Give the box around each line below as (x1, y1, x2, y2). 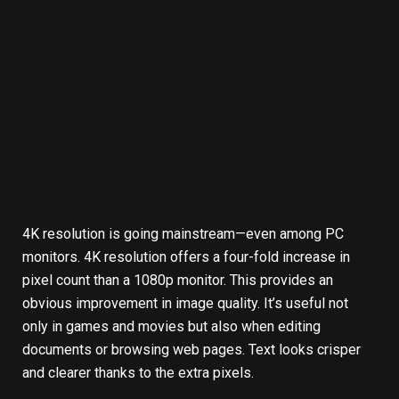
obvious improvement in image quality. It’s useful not (22, 295, 348, 313)
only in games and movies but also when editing (22, 318, 321, 336)
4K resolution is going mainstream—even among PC (22, 225, 344, 243)
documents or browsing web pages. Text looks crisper (22, 341, 361, 359)
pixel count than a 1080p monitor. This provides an (22, 272, 333, 289)
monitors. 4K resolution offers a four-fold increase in (22, 248, 350, 266)
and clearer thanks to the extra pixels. (22, 364, 254, 382)
